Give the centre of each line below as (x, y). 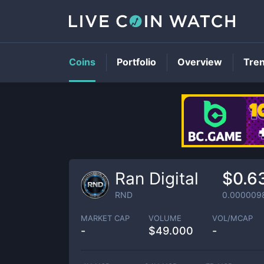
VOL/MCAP (232, 218)
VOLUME (165, 218)
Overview (200, 62)
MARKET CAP (105, 218)
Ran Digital (157, 179)
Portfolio (136, 62)
